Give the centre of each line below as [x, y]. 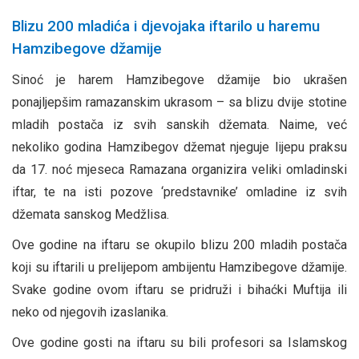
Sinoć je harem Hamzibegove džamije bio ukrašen [179, 79]
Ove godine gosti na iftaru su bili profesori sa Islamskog [179, 342]
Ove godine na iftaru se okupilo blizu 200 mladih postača [179, 244]
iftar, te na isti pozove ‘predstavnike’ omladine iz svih [179, 192]
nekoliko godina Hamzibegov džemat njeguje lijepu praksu [179, 147]
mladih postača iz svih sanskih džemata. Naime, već [179, 124]
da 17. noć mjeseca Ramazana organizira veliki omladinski [179, 169]
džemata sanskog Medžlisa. [91, 214]
